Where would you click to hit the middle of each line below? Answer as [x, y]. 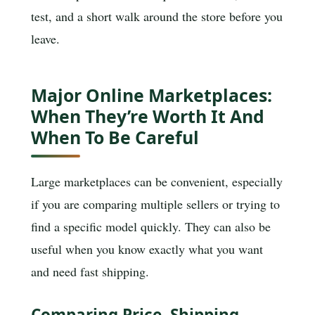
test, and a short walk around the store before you [157, 16]
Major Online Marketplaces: [152, 95]
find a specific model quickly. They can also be [151, 226]
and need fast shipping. [90, 271]
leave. [45, 38]
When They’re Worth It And [148, 116]
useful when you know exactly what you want [147, 249]
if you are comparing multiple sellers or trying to [155, 204]
